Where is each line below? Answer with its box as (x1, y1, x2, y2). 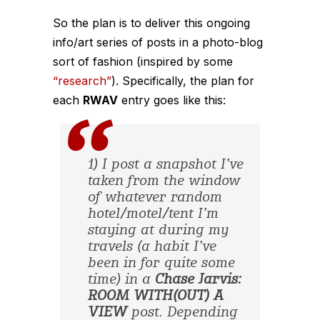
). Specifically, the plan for (111, 74, 254, 88)
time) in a (87, 272, 155, 286)
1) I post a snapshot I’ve (87, 157, 244, 171)
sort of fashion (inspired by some (53, 54, 233, 69)
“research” (53, 74, 111, 88)
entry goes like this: (118, 93, 226, 107)
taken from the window (87, 174, 241, 188)
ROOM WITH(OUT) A (87, 289, 224, 303)
